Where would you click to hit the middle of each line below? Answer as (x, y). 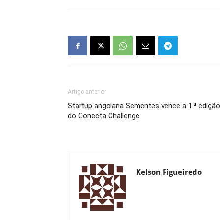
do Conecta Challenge (104, 116)
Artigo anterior (87, 92)
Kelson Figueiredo (169, 172)
